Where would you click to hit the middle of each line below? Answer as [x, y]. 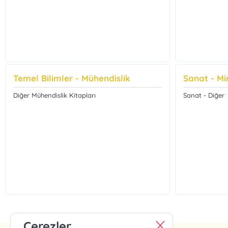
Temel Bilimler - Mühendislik [72, 78]
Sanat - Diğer [204, 95]
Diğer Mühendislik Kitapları [55, 95]
